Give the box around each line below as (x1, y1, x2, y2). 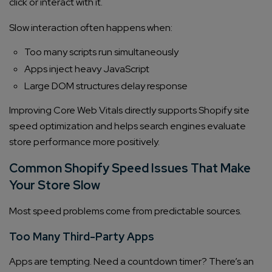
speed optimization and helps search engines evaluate (9, 120, 246, 133)
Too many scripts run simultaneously (24, 46, 178, 59)
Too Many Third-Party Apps (9, 229, 154, 244)
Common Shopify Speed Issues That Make (9, 160, 251, 177)
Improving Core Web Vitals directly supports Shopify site (9, 104, 250, 117)
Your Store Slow (9, 177, 100, 194)
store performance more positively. (9, 135, 160, 149)
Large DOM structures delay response (24, 80, 188, 93)
